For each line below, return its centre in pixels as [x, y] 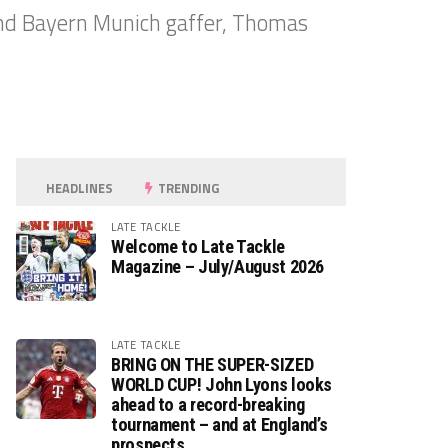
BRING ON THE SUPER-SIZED [212, 364]
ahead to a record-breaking [208, 404]
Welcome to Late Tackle [198, 246]
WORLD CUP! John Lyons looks [222, 384]
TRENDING [187, 188]
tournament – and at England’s [219, 424]
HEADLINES [78, 188]
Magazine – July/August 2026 [218, 266]
